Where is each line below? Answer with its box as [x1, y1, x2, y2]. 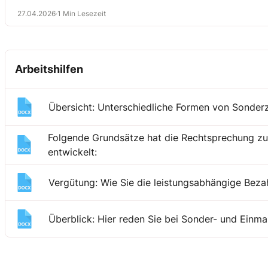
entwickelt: [48, 146, 98, 159]
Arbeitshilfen [15, 63, 83, 76]
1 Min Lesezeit [57, 9, 106, 19]
